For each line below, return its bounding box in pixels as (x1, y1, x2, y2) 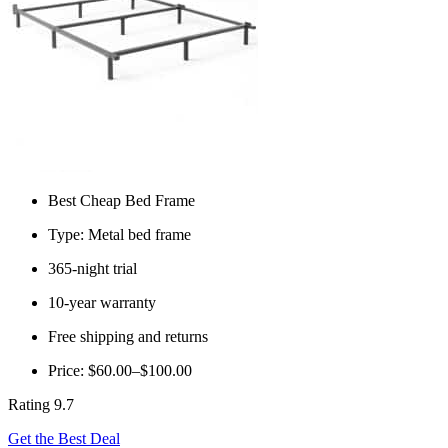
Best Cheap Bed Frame (48, 192, 195, 210)
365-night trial (48, 260, 137, 278)
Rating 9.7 (8, 396, 74, 414)
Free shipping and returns (48, 328, 208, 346)
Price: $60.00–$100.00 (48, 362, 192, 380)
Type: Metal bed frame (48, 226, 191, 244)
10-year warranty (48, 294, 156, 312)
